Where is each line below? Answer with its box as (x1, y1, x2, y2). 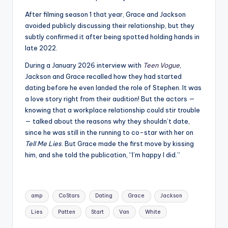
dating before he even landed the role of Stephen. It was (25, 83, 202, 92)
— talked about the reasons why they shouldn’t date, (25, 117, 190, 125)
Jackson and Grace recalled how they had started (25, 72, 182, 80)
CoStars (58, 192, 79, 199)
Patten (58, 208, 75, 215)
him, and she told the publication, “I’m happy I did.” (25, 150, 180, 159)
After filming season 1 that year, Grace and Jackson (25, 10, 186, 18)
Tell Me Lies (25, 139, 62, 148)
